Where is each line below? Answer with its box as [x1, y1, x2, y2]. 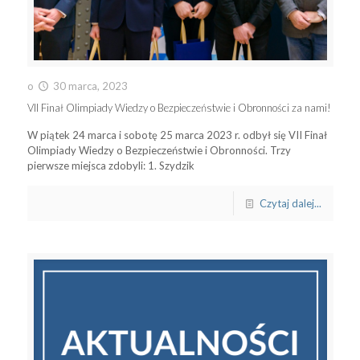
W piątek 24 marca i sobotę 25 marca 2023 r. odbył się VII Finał [27, 129, 327, 142]
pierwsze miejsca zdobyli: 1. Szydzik [27, 159, 194, 173]
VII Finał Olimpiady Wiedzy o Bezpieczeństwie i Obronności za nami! [27, 101, 331, 115]
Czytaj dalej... [259, 197, 321, 211]
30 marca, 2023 [52, 80, 128, 93]
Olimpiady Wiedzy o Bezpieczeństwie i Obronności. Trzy [27, 144, 291, 157]
